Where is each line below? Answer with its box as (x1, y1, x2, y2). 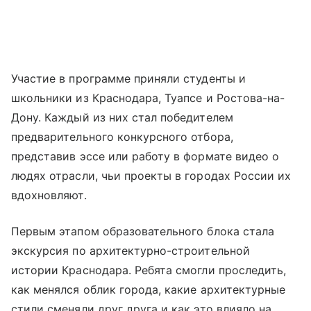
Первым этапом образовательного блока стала (11, 224, 275, 239)
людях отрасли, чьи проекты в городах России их (11, 169, 292, 183)
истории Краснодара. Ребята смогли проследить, (11, 263, 287, 278)
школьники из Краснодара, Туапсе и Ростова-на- (11, 91, 285, 106)
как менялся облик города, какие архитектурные (11, 283, 286, 297)
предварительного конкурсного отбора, (11, 130, 233, 144)
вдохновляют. (11, 188, 87, 203)
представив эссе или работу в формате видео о (11, 149, 280, 164)
